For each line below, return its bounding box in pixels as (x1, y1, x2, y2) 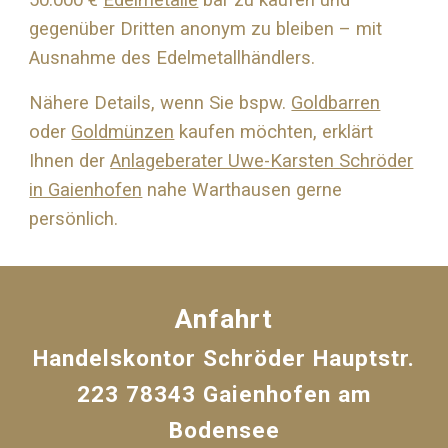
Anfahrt (175, 303, 273, 335)
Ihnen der (29, 150, 111, 172)
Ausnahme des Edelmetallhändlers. (29, 47, 316, 69)
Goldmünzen (71, 121, 175, 143)
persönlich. (29, 208, 124, 230)
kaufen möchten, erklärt (174, 121, 374, 143)
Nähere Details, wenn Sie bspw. (29, 92, 292, 114)
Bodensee (168, 417, 280, 444)
